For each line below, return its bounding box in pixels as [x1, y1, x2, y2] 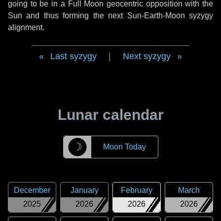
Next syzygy [123, 51, 171, 61]
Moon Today [103, 143, 146, 151]
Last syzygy [50, 51, 97, 61]
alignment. [8, 23, 44, 32]
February [121, 186, 152, 194]
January [70, 186, 99, 194]
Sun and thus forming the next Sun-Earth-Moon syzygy [8, 11, 213, 20]
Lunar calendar [57, 107, 164, 123]
